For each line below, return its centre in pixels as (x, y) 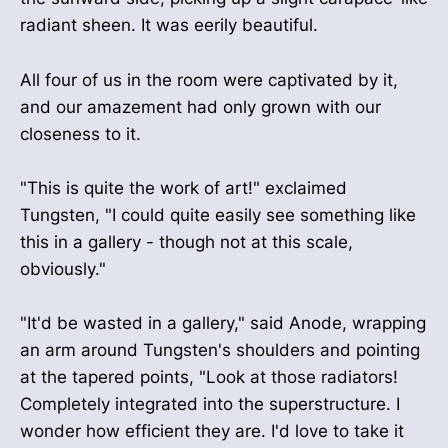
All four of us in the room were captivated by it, (209, 79)
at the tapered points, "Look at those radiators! (209, 376)
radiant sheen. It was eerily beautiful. (169, 25)
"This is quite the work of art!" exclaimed (183, 187)
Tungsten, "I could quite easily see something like (218, 214)
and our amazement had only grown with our (200, 106)
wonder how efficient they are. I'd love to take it (212, 430)
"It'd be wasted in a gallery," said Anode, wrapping (223, 322)
